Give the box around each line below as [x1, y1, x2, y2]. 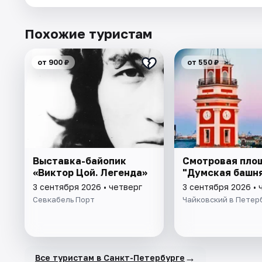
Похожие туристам [25, 26, 152, 42]
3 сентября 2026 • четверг [33, 182, 142, 192]
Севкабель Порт [33, 195, 95, 205]
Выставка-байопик [33, 155, 126, 167]
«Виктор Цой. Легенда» [33, 167, 147, 179]
